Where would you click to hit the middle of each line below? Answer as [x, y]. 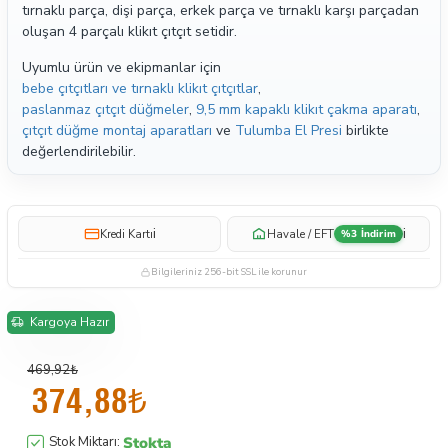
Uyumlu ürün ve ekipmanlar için [121, 67]
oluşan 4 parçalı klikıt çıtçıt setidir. [129, 31]
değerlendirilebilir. [79, 151]
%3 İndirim [368, 234]
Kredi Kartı [126, 233]
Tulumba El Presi [288, 130]
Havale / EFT [300, 233]
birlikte [365, 130]
